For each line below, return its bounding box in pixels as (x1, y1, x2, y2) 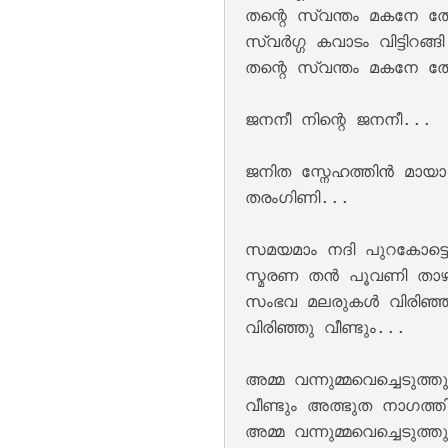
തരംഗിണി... (245, 187, 351, 207)
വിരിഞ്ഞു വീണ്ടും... (245, 317, 407, 337)
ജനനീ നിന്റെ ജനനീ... (245, 109, 433, 129)
